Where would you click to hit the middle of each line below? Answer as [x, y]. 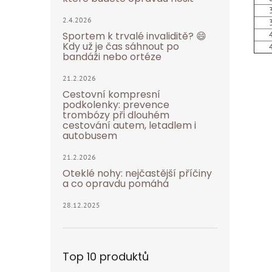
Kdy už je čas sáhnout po [121, 46]
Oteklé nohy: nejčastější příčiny [137, 173]
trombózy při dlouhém [116, 115]
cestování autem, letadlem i [129, 125]
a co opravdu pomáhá [116, 184]
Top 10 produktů [106, 257]
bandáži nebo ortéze [112, 57]
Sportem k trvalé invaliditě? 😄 [134, 36]
